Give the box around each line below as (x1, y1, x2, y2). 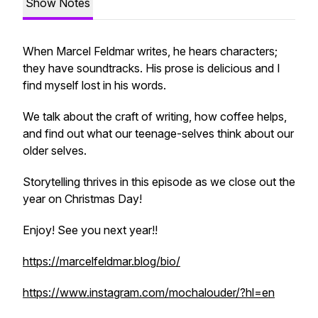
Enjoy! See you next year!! (23, 223, 158, 237)
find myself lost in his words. (23, 78, 166, 92)
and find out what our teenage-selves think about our (23, 126, 294, 141)
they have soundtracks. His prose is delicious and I (23, 61, 280, 75)
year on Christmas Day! (23, 192, 142, 206)
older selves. (23, 143, 89, 158)
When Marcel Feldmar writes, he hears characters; (23, 44, 278, 58)
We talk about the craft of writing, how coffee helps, (23, 109, 287, 124)
